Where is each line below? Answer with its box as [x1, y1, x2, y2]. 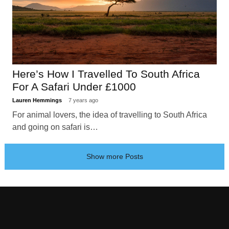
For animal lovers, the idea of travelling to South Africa [12, 110, 207, 120]
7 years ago [68, 97, 98, 104]
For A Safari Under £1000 [12, 80, 136, 93]
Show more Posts [86, 152, 143, 161]
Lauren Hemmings [12, 97, 63, 104]
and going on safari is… [12, 123, 98, 132]
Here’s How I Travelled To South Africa [12, 67, 200, 80]
